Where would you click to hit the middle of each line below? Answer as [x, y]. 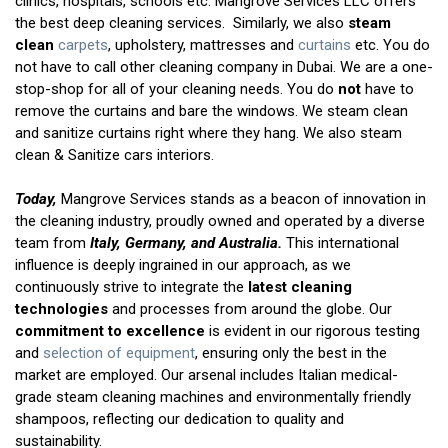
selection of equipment [119, 352]
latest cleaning [298, 286]
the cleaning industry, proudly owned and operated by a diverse [220, 220]
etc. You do [390, 44]
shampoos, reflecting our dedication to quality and [179, 418]
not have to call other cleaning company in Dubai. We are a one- [224, 66]
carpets [83, 44]
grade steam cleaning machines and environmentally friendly [213, 396]
